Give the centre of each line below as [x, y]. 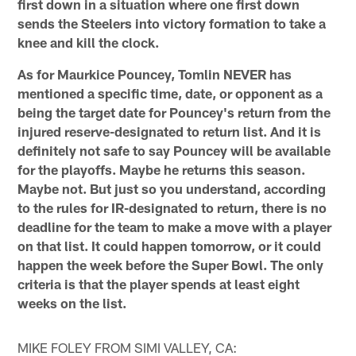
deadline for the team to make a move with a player [175, 226]
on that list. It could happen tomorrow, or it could [170, 245]
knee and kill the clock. [89, 42]
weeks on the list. [72, 302]
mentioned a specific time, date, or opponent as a [170, 93]
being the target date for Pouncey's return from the [174, 112]
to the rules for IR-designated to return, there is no [172, 207]
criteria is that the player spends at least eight [159, 283]
